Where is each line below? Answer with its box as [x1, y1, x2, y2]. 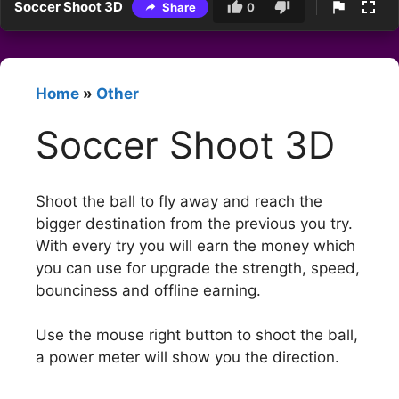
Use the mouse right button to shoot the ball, [36, 326, 358, 345]
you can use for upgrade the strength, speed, [36, 258, 360, 277]
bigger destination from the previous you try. [36, 214, 353, 232]
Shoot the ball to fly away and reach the [36, 191, 322, 210]
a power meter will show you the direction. [36, 348, 339, 367]
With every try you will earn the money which [36, 236, 355, 255]
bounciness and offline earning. [36, 281, 261, 299]
